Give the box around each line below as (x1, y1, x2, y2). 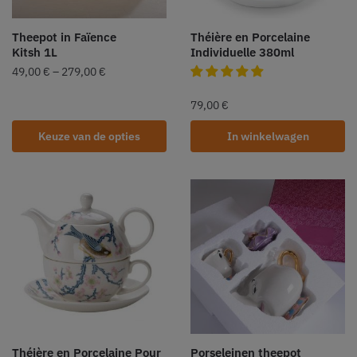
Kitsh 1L (12, 44, 57, 60)
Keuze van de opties (38, 129, 140, 144)
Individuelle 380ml (190, 44, 294, 60)
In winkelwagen (226, 129, 309, 144)
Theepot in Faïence (12, 29, 116, 45)
